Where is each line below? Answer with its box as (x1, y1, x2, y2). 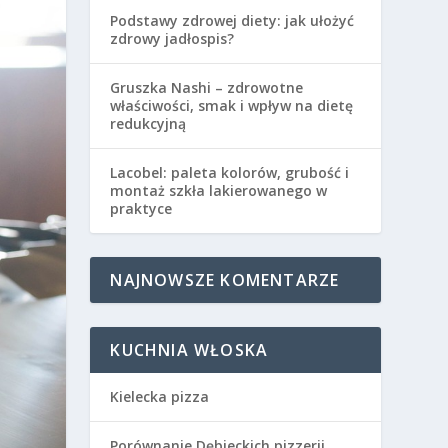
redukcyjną (110, 113, 187, 133)
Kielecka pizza (110, 386, 210, 406)
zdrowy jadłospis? (110, 28, 235, 48)
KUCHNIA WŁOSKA (110, 338, 269, 361)
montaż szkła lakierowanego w (110, 180, 328, 200)
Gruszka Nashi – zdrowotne (110, 77, 304, 97)
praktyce (110, 198, 173, 218)
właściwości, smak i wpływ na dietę (110, 95, 354, 115)
